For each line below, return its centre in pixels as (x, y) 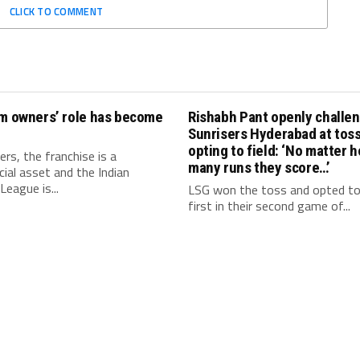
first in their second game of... (269, 206)
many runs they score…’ (259, 168)
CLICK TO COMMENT (56, 11)
